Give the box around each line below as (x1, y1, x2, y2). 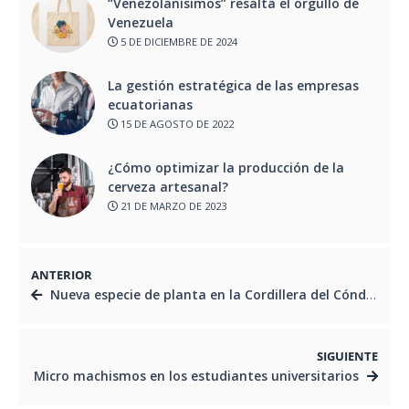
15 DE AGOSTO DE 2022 (118, 117, 234, 131)
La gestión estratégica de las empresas (108, 76, 359, 94)
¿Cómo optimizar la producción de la (108, 158, 344, 176)
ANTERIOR (31, 267, 92, 284)
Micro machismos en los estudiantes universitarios (34, 367, 359, 385)
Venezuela (108, 13, 177, 31)
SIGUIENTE (317, 349, 378, 365)
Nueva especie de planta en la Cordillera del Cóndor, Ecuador (50, 286, 366, 304)
